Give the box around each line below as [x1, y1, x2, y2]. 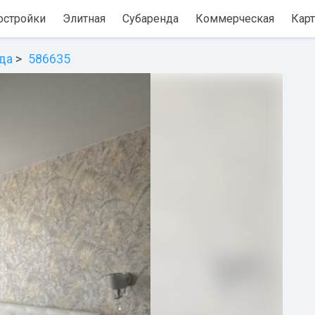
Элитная [63, 12, 105, 25]
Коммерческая [195, 12, 274, 25]
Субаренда [122, 12, 179, 25]
